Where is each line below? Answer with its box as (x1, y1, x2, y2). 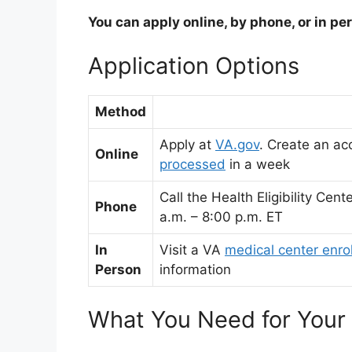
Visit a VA (159, 241, 225, 258)
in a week (225, 156, 294, 172)
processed (159, 156, 225, 172)
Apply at (159, 136, 215, 152)
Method (95, 103, 146, 119)
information (159, 261, 235, 277)
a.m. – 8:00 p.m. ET (159, 208, 287, 225)
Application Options (88, 51, 299, 79)
